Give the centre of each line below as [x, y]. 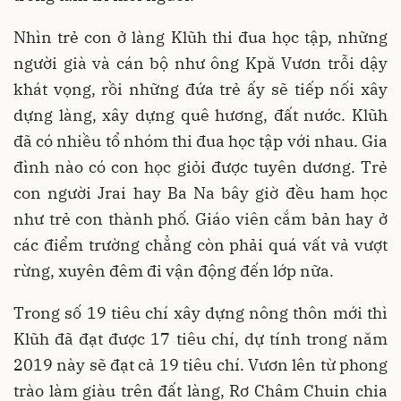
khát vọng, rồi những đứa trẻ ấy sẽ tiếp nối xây [200, 89]
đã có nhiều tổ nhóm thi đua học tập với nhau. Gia [200, 141]
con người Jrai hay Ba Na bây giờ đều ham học [200, 193]
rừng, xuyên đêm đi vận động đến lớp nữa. [174, 271]
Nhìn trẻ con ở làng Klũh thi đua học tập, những [200, 37]
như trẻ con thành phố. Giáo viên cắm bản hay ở [200, 219]
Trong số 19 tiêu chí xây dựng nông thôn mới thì [200, 313]
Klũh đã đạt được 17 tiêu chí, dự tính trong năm [200, 339]
